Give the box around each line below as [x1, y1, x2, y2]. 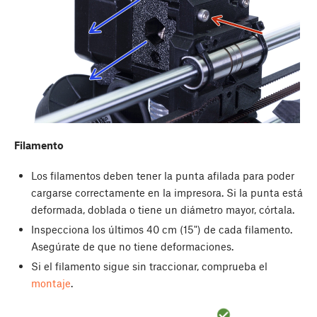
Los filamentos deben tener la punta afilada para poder [30, 168, 294, 182]
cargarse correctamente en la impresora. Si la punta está [30, 185, 303, 199]
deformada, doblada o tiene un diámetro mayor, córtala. [30, 202, 294, 216]
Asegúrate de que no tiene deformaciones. [30, 239, 234, 253]
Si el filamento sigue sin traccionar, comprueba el [30, 259, 267, 272]
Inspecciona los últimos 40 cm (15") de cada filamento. [30, 222, 292, 236]
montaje [30, 276, 71, 289]
